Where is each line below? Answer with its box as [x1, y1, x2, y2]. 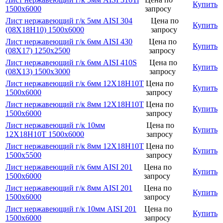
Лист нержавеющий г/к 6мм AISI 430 [5, 37, 132, 46]
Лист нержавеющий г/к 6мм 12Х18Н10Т [5, 79, 144, 88]
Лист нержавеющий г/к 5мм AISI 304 [5, 16, 132, 25]
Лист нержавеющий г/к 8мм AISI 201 [5, 183, 132, 192]
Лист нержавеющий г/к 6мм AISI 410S [5, 58, 137, 67]
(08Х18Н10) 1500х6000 [5, 25, 84, 34]
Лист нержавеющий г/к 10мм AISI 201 [5, 204, 136, 213]
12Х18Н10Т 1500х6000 [5, 129, 84, 138]
